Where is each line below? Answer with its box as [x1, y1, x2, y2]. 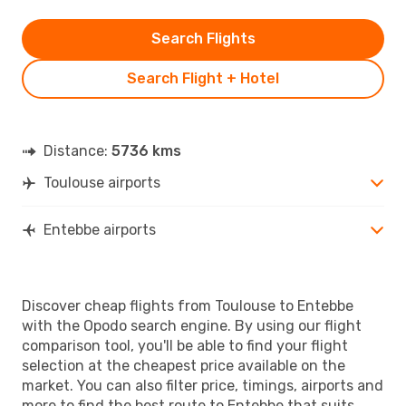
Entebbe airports [43, 220, 156, 238]
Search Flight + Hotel [127, 69, 279, 87]
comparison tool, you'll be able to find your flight [22, 336, 348, 354]
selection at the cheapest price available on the [22, 356, 345, 374]
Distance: [43, 141, 111, 159]
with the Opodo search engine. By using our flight [22, 316, 362, 334]
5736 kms [111, 141, 181, 159]
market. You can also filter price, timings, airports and [22, 376, 383, 394]
